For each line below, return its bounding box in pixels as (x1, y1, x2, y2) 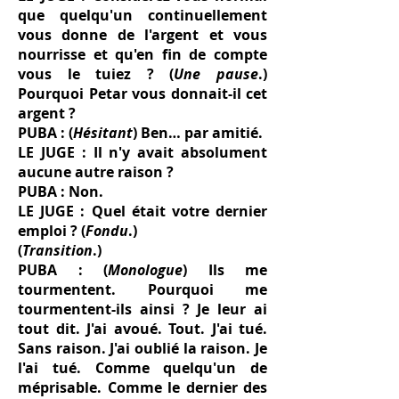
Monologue (108, 260, 183, 280)
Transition (22, 240, 93, 260)
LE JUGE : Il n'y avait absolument (18, 142, 267, 162)
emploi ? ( (18, 221, 85, 240)
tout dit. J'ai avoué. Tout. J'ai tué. (18, 319, 267, 338)
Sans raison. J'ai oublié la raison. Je (18, 338, 267, 358)
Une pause (174, 64, 259, 84)
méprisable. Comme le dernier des (18, 378, 267, 397)
